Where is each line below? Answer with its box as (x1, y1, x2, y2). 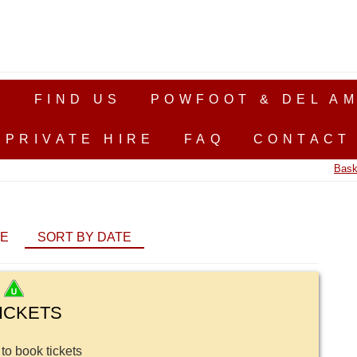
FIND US (33, 92, 122, 106)
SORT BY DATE (37, 230, 131, 244)
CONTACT (253, 132, 351, 146)
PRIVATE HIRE (6, 132, 155, 146)
